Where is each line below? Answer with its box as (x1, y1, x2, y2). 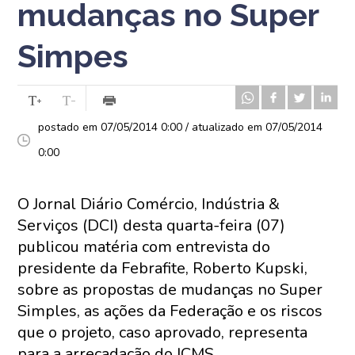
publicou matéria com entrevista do (17, 236, 271, 258)
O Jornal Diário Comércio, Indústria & (17, 193, 281, 215)
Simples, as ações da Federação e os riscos (17, 300, 323, 322)
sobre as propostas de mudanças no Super (17, 279, 323, 300)
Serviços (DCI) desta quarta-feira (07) (17, 215, 286, 236)
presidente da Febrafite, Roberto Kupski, (17, 258, 308, 279)
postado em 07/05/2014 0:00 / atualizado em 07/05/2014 (38, 120, 323, 135)
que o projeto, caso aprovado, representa (17, 322, 308, 343)
